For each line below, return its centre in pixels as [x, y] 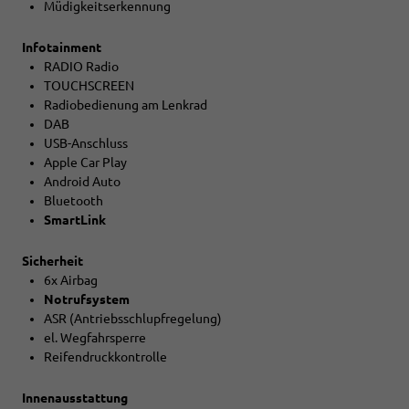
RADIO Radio [81, 67]
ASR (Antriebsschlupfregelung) [133, 319]
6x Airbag [71, 281]
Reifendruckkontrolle [105, 357]
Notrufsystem [87, 300]
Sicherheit [52, 262]
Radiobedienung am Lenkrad [126, 105]
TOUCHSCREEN [89, 86]
